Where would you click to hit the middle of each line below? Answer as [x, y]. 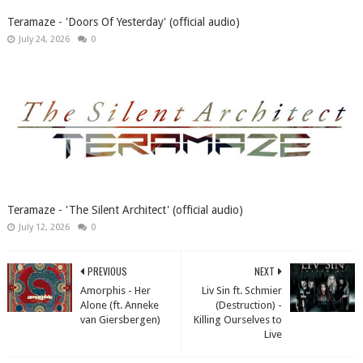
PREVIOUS [107, 271]
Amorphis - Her [115, 291]
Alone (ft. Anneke [119, 305]
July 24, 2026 [44, 40]
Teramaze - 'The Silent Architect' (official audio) [125, 210]
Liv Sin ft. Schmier [242, 291]
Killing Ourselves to [238, 320]
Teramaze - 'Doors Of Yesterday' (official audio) [123, 22]
